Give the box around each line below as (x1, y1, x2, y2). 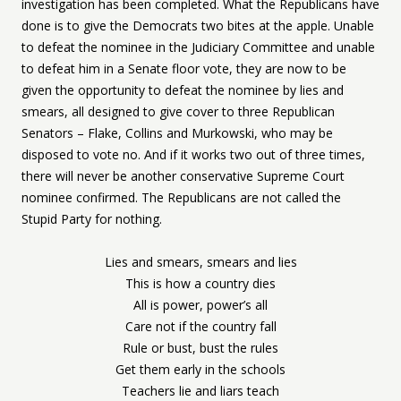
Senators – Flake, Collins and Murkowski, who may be (21, 124, 333, 141)
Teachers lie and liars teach (122, 382, 279, 399)
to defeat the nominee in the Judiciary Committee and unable (21, 38, 375, 55)
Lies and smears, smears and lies (104, 253, 297, 270)
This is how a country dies (125, 275, 276, 292)
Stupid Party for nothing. (21, 210, 162, 227)
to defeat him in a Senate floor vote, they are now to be (21, 60, 346, 77)
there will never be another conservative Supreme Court (21, 167, 345, 184)
